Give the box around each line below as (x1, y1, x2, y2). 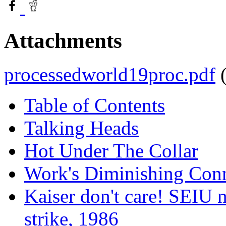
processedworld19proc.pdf (4, 63, 215, 85)
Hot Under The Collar (24, 139, 198, 161)
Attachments (4, 28, 122, 52)
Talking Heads (24, 117, 139, 139)
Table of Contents (24, 94, 165, 116)
